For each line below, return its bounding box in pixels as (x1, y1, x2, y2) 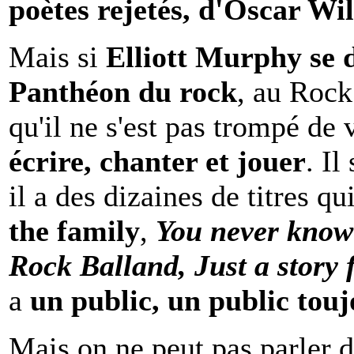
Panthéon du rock (9, 74, 237, 108)
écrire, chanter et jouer (9, 144, 306, 178)
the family (9, 213, 140, 247)
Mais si (9, 40, 106, 73)
